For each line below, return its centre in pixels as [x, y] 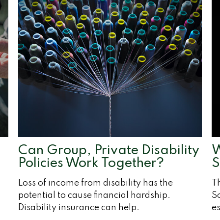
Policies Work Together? [91, 163]
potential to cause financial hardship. [95, 195]
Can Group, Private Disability [109, 150]
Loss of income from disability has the [96, 183]
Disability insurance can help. [79, 207]
